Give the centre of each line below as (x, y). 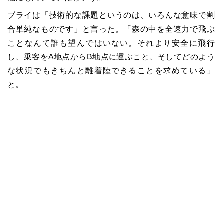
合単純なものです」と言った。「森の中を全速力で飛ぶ (111, 29)
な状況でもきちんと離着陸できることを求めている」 (111, 70)
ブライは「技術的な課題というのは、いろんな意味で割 (111, 15)
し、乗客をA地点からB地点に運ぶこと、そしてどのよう (111, 56)
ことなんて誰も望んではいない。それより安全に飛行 (111, 43)
